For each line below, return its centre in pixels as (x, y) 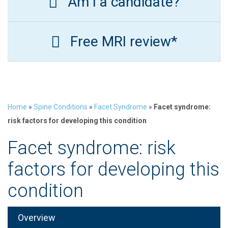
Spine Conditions (61, 107)
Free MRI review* (124, 41)
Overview (37, 218)
